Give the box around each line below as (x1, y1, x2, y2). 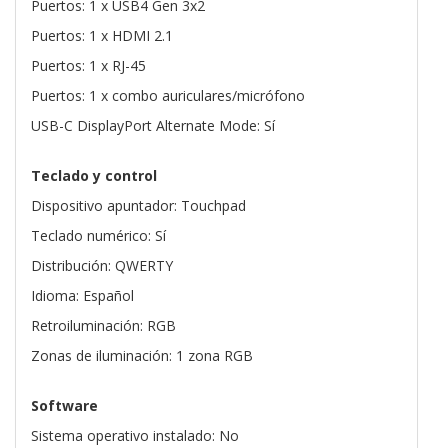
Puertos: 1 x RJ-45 (31, 56, 146, 76)
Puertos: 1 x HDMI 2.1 (31, 26, 173, 46)
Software (31, 396, 98, 416)
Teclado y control (31, 166, 157, 186)
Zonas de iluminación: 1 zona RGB (31, 346, 253, 366)
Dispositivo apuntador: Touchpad (31, 196, 246, 216)
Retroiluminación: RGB (31, 316, 176, 336)
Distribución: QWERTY (31, 256, 173, 276)
